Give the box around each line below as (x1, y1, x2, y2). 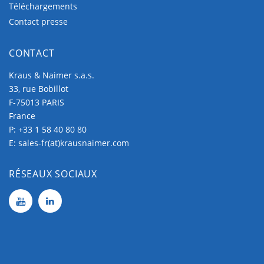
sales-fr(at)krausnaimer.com (18, 137, 129, 149)
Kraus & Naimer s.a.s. (9, 70, 94, 81)
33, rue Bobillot (9, 83, 68, 95)
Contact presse (9, 16, 68, 28)
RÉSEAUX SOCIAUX (9, 167, 97, 181)
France (9, 110, 35, 122)
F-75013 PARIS (9, 97, 64, 108)
